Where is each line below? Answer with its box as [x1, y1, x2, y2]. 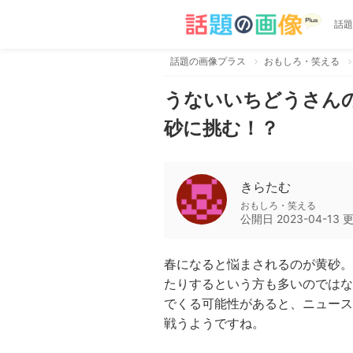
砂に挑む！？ [164, 117, 279, 139]
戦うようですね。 [164, 315, 265, 331]
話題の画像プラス [170, 55, 246, 67]
